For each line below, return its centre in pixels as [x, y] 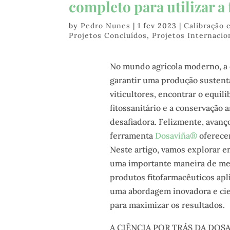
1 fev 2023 [157, 26]
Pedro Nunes [106, 26]
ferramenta [132, 135]
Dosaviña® [176, 135]
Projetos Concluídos [108, 36]
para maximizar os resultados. [167, 205]
